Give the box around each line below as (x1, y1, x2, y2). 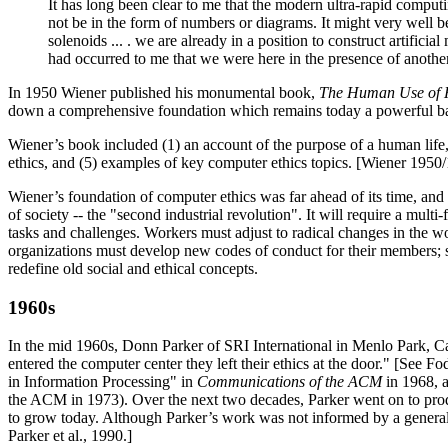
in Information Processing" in (8, 373, 197, 391)
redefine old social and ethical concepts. (8, 259, 258, 277)
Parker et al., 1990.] (8, 427, 132, 445)
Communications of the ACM (197, 373, 382, 391)
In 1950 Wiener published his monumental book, (8, 83, 319, 101)
